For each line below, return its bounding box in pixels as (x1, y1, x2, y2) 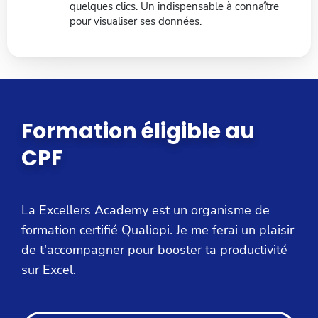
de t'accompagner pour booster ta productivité (21, 241, 287, 259)
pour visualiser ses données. (70, 14, 202, 29)
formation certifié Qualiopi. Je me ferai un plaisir (21, 221, 294, 239)
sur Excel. (21, 261, 76, 279)
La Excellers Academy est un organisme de (21, 202, 270, 219)
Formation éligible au (21, 116, 255, 147)
